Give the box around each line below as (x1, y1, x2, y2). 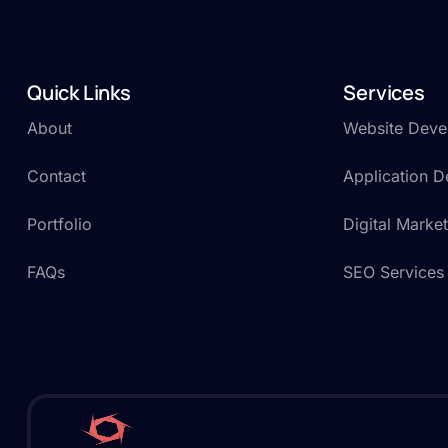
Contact (27, 165, 86, 186)
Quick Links (27, 78, 131, 106)
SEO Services (343, 261, 445, 282)
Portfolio (27, 213, 92, 234)
